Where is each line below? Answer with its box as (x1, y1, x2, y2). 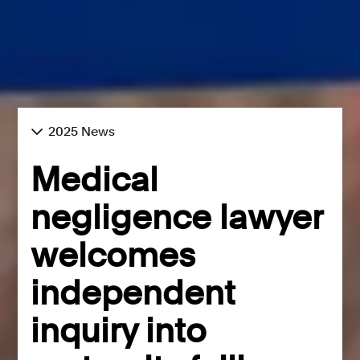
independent (31, 272, 236, 313)
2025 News (48, 123, 116, 139)
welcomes (31, 234, 196, 275)
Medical (31, 158, 159, 199)
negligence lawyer (31, 196, 323, 237)
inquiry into (31, 309, 207, 350)
